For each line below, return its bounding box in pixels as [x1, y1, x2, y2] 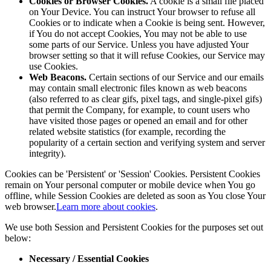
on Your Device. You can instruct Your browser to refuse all [29, 6, 255, 17]
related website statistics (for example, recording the [29, 126, 226, 137]
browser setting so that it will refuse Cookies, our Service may [29, 50, 265, 60]
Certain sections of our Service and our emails [87, 71, 264, 82]
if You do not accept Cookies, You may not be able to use [29, 28, 247, 39]
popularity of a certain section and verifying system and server [29, 137, 265, 148]
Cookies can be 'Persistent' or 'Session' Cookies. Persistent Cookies [5, 168, 260, 179]
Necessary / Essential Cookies [29, 253, 149, 264]
